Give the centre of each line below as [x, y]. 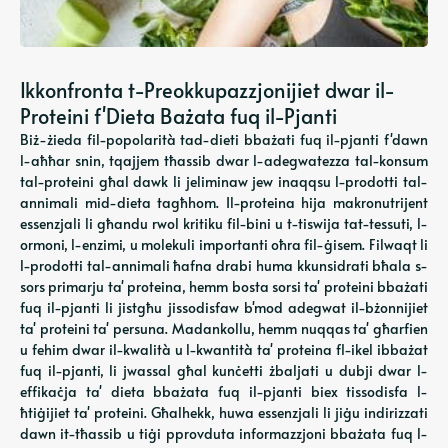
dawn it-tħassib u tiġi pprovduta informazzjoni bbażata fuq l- [224, 433]
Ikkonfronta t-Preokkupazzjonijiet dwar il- [207, 90]
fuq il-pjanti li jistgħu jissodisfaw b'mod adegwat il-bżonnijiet [224, 307]
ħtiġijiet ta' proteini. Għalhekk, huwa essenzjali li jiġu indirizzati [224, 412]
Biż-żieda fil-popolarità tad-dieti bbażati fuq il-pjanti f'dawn [224, 139]
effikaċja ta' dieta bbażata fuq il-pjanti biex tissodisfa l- [224, 391]
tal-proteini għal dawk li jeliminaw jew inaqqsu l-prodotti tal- [224, 181]
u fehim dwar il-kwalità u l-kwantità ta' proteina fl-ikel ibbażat [224, 349]
